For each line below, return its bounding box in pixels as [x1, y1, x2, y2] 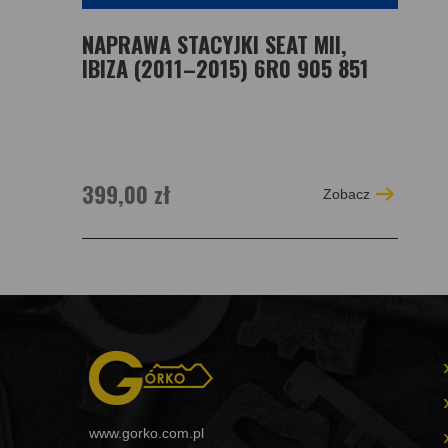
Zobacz [322, 185, 370, 202]
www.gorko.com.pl [89, 425, 204, 442]
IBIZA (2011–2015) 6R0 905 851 [82, 50, 369, 84]
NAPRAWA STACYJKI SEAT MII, [82, 26, 347, 60]
